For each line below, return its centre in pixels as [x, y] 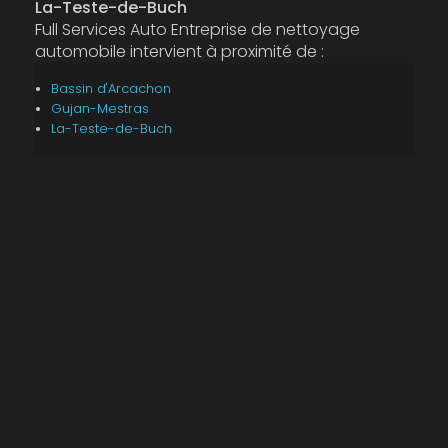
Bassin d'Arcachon [110, 88]
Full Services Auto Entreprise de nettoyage [197, 29]
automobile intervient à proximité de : [179, 51]
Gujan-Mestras [99, 108]
